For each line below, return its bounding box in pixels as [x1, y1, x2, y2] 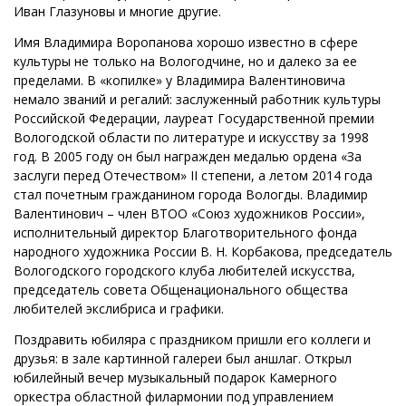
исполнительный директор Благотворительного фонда [14, 224, 357, 242]
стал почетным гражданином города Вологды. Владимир [14, 186, 368, 204]
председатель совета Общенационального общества [14, 281, 348, 299]
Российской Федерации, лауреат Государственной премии [14, 110, 374, 128]
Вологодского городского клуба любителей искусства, [14, 262, 355, 280]
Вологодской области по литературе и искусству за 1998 [14, 129, 369, 147]
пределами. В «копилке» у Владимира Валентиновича [14, 72, 345, 90]
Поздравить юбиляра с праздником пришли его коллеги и [14, 331, 371, 349]
